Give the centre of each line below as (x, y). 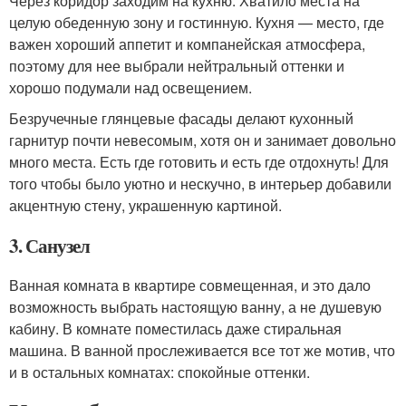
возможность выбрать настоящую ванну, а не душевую (195, 306)
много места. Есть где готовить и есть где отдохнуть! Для (199, 161)
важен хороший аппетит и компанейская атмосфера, (187, 43)
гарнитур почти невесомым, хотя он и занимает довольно (203, 140)
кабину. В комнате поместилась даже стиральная (175, 328)
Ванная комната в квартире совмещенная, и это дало (190, 285)
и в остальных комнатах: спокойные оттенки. (159, 372)
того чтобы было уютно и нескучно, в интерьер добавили (200, 183)
